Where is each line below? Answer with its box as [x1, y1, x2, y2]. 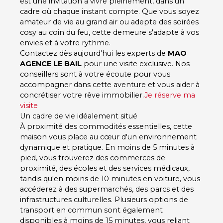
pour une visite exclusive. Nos [82, 59, 190, 68]
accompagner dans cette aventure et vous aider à [20, 80, 200, 89]
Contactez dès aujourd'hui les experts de [20, 48, 168, 58]
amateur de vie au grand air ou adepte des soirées [20, 17, 199, 26]
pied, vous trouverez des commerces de [20, 153, 165, 162]
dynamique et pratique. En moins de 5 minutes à [20, 142, 195, 152]
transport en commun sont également [20, 205, 163, 215]
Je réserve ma [144, 90, 195, 100]
